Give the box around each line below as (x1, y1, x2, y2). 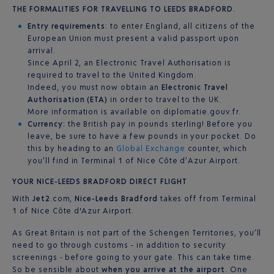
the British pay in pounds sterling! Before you (65, 119, 253, 128)
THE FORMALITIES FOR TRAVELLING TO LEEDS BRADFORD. (12, 4, 236, 13)
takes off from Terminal (160, 194, 256, 203)
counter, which (187, 144, 247, 153)
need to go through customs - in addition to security (12, 240, 226, 250)
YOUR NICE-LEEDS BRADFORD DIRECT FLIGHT (12, 177, 187, 186)
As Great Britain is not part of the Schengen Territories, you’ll (12, 228, 262, 237)
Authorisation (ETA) (28, 95, 108, 104)
